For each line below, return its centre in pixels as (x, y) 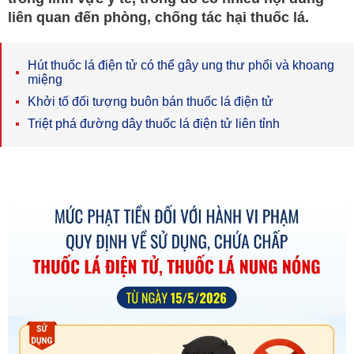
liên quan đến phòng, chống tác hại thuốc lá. (158, 17)
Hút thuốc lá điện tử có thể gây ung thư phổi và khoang (181, 65)
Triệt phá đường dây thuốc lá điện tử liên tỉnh (154, 124)
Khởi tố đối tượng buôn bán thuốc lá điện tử (151, 102)
